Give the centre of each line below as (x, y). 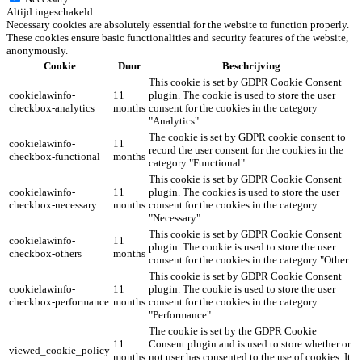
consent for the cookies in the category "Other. (249, 260)
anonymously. (37, 51)
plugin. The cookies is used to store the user (244, 192)
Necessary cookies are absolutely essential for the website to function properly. (178, 25)
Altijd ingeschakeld (50, 12)
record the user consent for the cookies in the (246, 150)
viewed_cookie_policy (59, 351)
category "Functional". (198, 163)
